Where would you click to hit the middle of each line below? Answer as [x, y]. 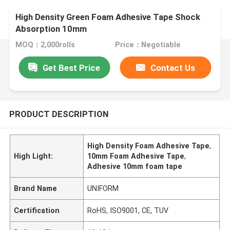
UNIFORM [103, 188]
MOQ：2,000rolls [45, 45]
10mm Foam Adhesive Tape [136, 156]
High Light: [34, 156]
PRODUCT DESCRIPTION [59, 114]
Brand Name [36, 188]
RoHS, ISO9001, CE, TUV [128, 210]
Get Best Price [72, 68]
